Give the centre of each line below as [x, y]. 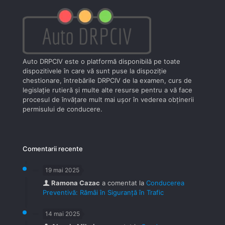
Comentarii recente [53, 149]
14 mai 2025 [63, 214]
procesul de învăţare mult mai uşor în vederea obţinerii [108, 100]
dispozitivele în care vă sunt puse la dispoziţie [95, 71]
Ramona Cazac [76, 183]
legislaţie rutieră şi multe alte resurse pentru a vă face [107, 90]
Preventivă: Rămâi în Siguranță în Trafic [103, 193]
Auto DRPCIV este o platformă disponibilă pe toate [101, 62]
